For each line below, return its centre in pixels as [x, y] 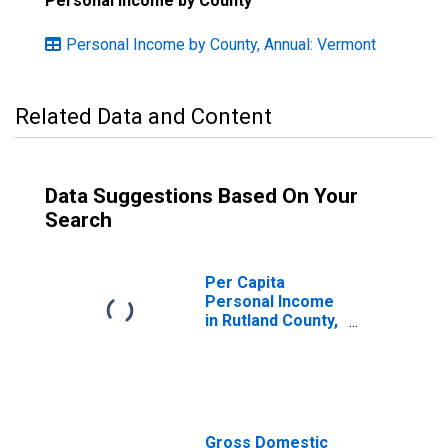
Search [78, 220]
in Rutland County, [271, 320]
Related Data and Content [143, 116]
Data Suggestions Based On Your [201, 196]
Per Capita [245, 282]
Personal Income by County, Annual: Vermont [221, 44]
